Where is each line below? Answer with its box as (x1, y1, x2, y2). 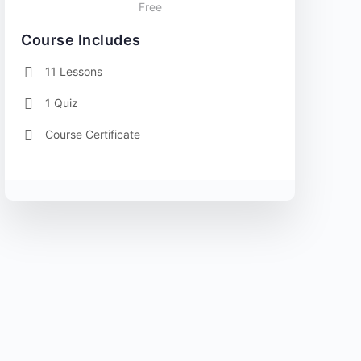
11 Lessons (45, 64, 102, 78)
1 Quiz (45, 95, 78, 110)
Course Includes (21, 31, 141, 48)
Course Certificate (45, 127, 140, 141)
